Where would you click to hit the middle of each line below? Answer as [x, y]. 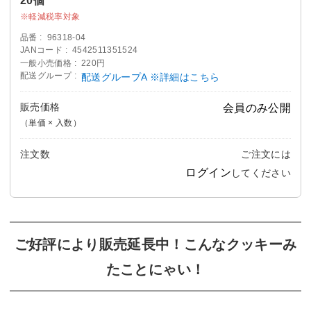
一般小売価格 [46, 63]
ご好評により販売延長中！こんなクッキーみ [155, 244]
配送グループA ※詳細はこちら [150, 77]
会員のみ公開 [257, 108]
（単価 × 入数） [51, 123]
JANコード [42, 50]
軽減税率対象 [54, 16]
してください [261, 173]
